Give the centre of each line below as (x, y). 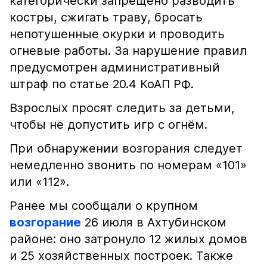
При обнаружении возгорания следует (126, 148)
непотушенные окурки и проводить (117, 34)
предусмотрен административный (115, 67)
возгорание (45, 222)
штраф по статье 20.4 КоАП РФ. (102, 84)
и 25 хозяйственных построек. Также (121, 256)
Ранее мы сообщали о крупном (104, 206)
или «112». (39, 182)
